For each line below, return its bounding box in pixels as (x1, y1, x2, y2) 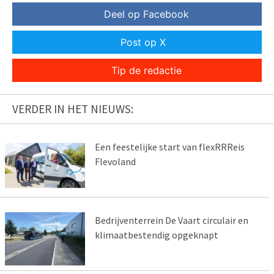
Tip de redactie (111, 64, 182, 77)
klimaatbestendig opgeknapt (94, 228, 218, 241)
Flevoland (94, 155, 136, 168)
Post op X (120, 36, 166, 49)
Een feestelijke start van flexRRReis (94, 141, 245, 154)
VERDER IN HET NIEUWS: (12, 102, 133, 117)
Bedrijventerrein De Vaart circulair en (94, 213, 248, 226)
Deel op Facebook (103, 8, 189, 21)
